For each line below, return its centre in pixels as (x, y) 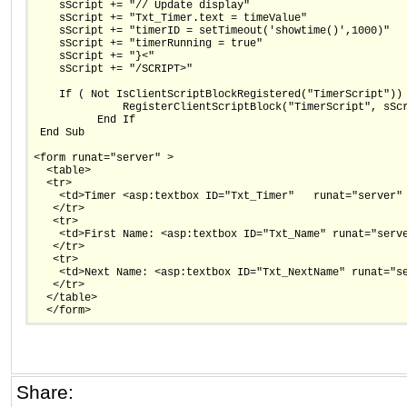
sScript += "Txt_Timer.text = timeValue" (170, 18)
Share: (48, 392)
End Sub (59, 132)
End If (84, 119)
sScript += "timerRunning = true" (148, 43)
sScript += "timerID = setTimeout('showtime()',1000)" (212, 30)
